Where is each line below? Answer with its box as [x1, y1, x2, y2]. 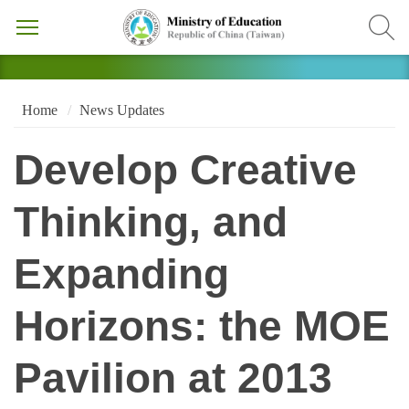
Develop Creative [14, 147, 357, 194]
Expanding [14, 251, 229, 299]
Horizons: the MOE [14, 303, 390, 351]
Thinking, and [14, 199, 288, 246]
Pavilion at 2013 [14, 355, 332, 403]
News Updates [79, 101, 164, 118]
